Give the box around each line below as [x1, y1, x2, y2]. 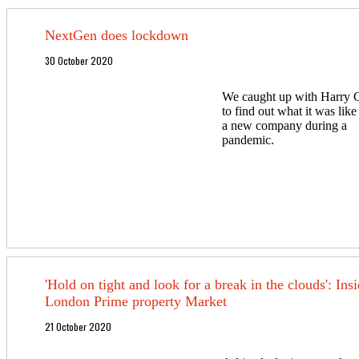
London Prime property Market [44, 292, 227, 309]
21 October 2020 [44, 319, 111, 333]
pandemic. [221, 133, 274, 147]
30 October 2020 [44, 54, 113, 68]
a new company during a [221, 119, 347, 133]
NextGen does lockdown [44, 27, 188, 44]
